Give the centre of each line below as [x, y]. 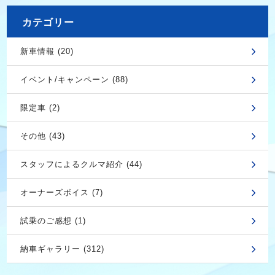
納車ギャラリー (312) [62, 249]
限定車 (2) [40, 108]
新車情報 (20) [47, 52]
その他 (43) [42, 136]
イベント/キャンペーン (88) [74, 80]
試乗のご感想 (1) [53, 221]
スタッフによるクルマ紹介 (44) [81, 165]
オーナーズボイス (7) [61, 193]
